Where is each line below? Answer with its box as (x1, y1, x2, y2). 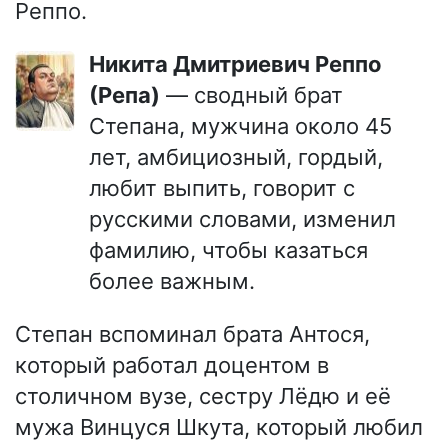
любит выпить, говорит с (89, 175, 355, 201)
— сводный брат (160, 82, 343, 108)
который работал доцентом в (15, 352, 329, 378)
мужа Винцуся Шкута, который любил (15, 414, 423, 440)
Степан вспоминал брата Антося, (15, 321, 370, 347)
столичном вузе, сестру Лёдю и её (15, 383, 391, 409)
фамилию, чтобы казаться (89, 237, 368, 263)
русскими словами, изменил (89, 206, 396, 232)
